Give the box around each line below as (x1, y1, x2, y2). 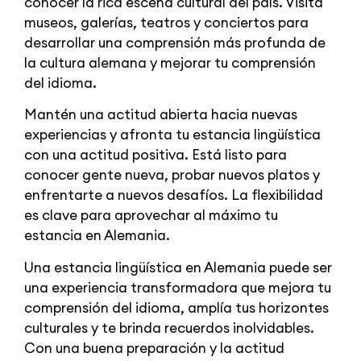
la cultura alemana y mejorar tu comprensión (24, 53, 316, 72)
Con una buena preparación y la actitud (24, 338, 284, 357)
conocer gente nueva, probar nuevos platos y (24, 166, 320, 185)
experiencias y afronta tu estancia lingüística (24, 126, 321, 144)
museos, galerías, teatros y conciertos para (24, 13, 309, 31)
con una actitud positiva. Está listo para (24, 146, 287, 164)
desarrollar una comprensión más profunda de (24, 33, 326, 52)
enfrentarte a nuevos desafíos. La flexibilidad (24, 186, 323, 205)
